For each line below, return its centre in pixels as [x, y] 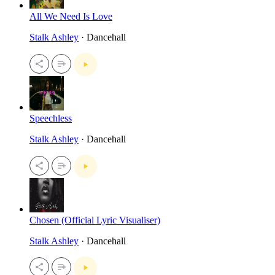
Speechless [51, 118]
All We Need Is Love [71, 17]
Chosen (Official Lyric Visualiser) [95, 220]
